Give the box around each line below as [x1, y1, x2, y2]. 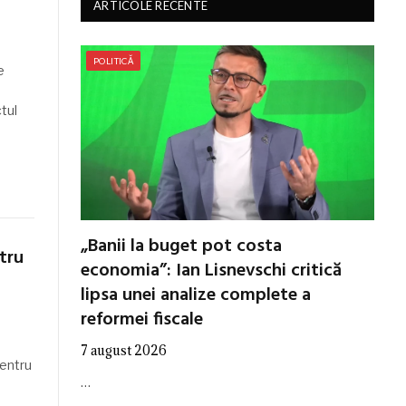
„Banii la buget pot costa [81, 231, 282, 261]
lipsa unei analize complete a [81, 280, 311, 310]
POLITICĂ [93, 55, 134, 66]
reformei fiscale [81, 304, 203, 334]
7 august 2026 [81, 341, 167, 359]
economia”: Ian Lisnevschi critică [81, 256, 342, 285]
